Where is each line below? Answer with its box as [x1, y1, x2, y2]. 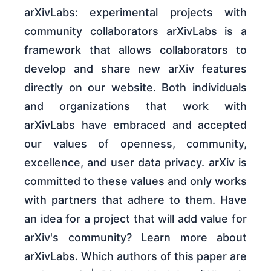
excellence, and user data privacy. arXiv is [24, 156, 247, 169]
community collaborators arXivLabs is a [24, 25, 247, 38]
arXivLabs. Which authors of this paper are [24, 250, 247, 263]
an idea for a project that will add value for [24, 212, 247, 226]
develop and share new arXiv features [24, 62, 247, 76]
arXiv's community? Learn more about [24, 231, 247, 244]
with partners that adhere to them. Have [24, 194, 247, 207]
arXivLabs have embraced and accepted [24, 119, 247, 132]
